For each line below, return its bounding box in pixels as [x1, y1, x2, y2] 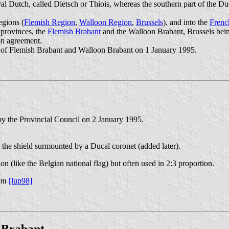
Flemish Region [24, 17, 75, 27]
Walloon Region [79, 17, 132, 27]
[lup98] [9, 176, 32, 186]
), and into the [163, 17, 210, 27]
